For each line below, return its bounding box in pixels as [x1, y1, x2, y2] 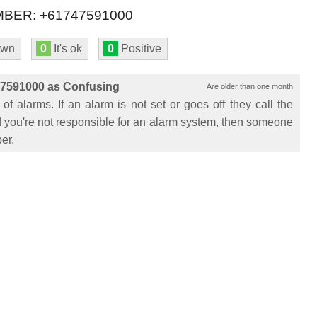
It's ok [51, 42, 82, 54]
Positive [118, 42, 161, 54]
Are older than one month [207, 82, 293, 91]
